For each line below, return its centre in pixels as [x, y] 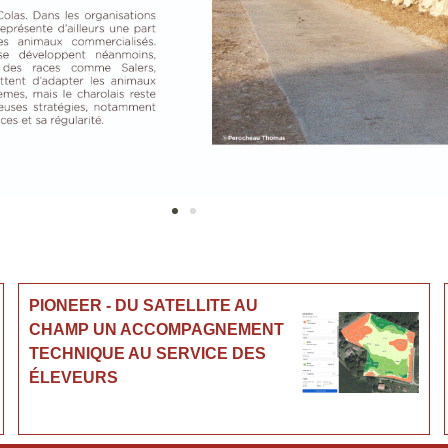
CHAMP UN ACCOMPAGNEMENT [156, 329]
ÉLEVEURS [73, 377]
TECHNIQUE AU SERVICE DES [147, 353]
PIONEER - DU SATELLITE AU [143, 305]
